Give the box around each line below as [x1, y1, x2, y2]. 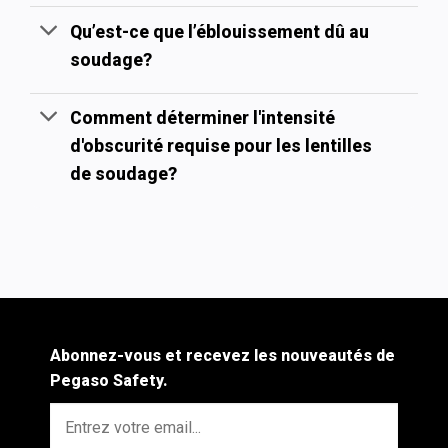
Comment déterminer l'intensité [70, 108, 336, 129]
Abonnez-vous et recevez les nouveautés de [50, 345, 395, 365]
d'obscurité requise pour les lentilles [70, 136, 373, 157]
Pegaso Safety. [50, 370, 168, 390]
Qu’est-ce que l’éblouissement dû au [70, 21, 370, 42]
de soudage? [70, 164, 178, 185]
